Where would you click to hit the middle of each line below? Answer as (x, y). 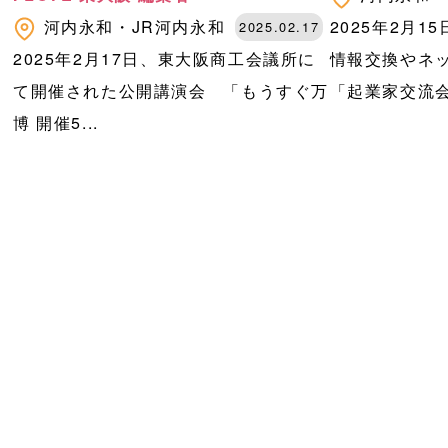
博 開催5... (55, 123)
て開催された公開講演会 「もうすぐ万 (170, 91)
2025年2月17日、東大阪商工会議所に (164, 59)
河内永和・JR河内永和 (134, 27)
